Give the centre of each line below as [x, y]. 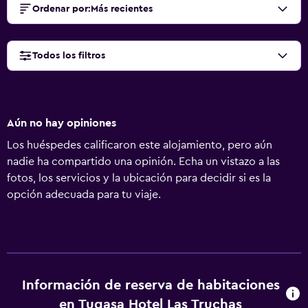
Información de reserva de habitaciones [151, 285]
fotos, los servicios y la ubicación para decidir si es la [139, 178]
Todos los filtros [69, 56]
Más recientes [122, 9]
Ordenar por [60, 9]
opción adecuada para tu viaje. [84, 195]
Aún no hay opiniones [62, 123]
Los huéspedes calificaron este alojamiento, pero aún [140, 145]
